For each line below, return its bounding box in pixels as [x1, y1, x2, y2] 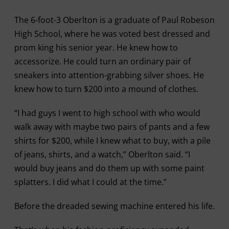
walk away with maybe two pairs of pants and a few [14, 121, 210, 132]
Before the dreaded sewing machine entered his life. [14, 200, 215, 212]
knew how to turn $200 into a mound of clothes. [14, 83, 198, 95]
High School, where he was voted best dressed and [14, 28, 210, 39]
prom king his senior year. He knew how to [14, 41, 178, 53]
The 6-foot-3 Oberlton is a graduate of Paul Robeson [14, 14, 215, 26]
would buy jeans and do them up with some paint [14, 162, 204, 174]
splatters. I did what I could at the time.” [14, 176, 167, 188]
